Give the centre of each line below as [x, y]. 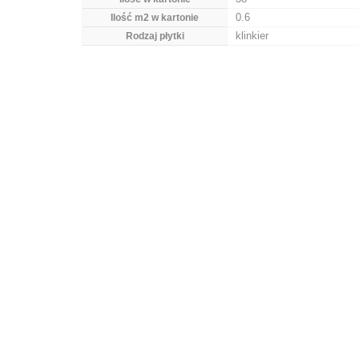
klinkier [252, 36]
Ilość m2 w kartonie [155, 18]
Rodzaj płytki [155, 36]
